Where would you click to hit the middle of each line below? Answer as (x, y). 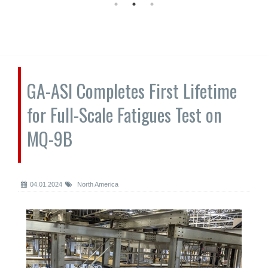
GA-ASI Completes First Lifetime (132, 91)
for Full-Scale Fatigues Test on (124, 115)
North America (97, 184)
